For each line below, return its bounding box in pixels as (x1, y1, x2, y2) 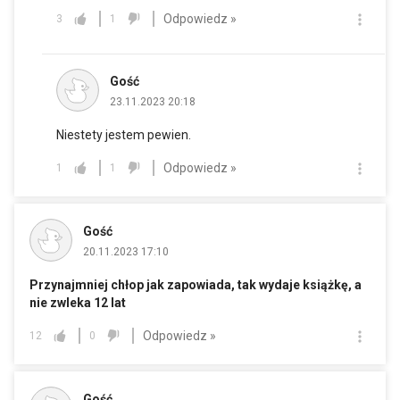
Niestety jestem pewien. (56, 128, 191, 143)
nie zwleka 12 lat (29, 296, 126, 311)
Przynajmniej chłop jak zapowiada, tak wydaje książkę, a (29, 278, 362, 293)
